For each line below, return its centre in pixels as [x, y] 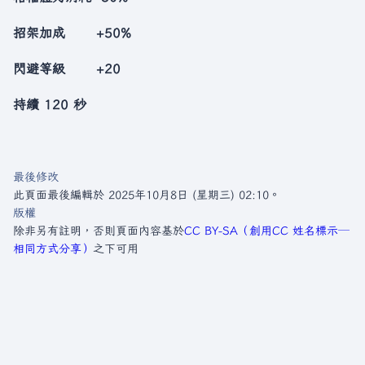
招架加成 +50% [72, 33]
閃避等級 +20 [67, 68]
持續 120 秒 [50, 104]
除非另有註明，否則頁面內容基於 [99, 231]
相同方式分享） [53, 248]
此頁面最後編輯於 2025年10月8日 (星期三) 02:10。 [147, 195]
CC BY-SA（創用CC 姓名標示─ [267, 231]
